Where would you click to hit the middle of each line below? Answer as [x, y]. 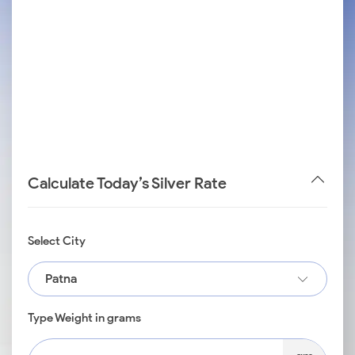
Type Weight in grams [84, 318]
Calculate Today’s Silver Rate [127, 183]
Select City [57, 241]
